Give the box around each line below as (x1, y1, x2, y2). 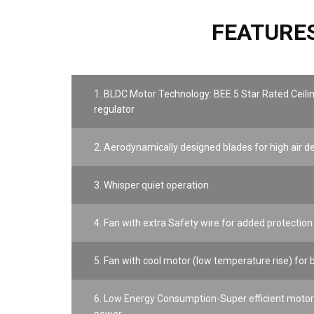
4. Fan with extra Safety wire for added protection (94, 217, 313, 228)
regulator (94, 104, 135, 115)
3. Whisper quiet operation (94, 179, 209, 191)
